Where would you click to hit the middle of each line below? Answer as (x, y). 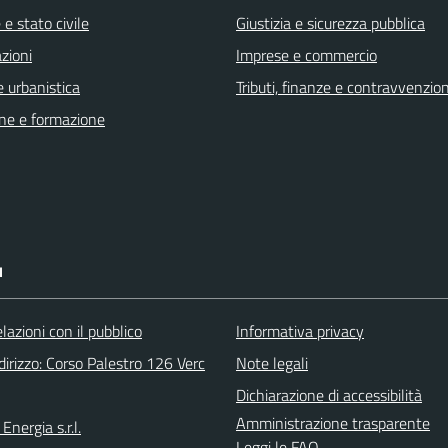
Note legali (272, 362)
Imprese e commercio (306, 54)
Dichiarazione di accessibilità (329, 394)
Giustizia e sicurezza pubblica (330, 22)
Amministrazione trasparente (333, 422)
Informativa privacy (300, 330)
